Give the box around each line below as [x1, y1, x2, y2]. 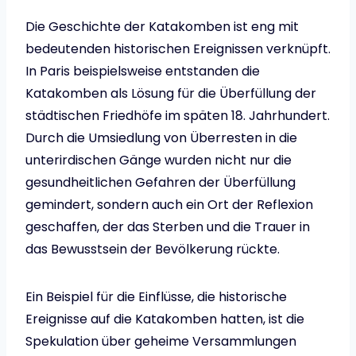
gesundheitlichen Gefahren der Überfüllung [25, 173, 296, 192]
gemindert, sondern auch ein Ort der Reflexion [25, 195, 313, 215]
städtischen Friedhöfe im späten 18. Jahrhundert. [25, 106, 330, 126]
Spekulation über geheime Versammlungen [25, 332, 296, 351]
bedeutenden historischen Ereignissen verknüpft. [25, 40, 331, 59]
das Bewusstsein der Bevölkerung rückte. [25, 240, 280, 259]
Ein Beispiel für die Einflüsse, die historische [25, 288, 287, 307]
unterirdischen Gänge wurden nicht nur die [25, 151, 292, 170]
